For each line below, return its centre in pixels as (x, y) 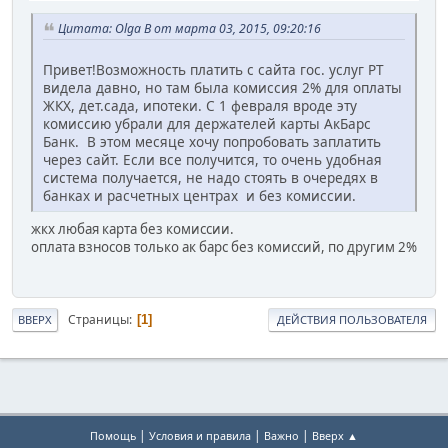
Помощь (113, 435)
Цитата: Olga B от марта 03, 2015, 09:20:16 (189, 29)
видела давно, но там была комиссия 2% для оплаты (222, 87)
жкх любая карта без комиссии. (132, 228)
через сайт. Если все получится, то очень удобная (212, 159)
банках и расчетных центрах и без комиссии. (199, 195)
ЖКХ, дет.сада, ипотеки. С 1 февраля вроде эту (200, 105)
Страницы (98, 319)
